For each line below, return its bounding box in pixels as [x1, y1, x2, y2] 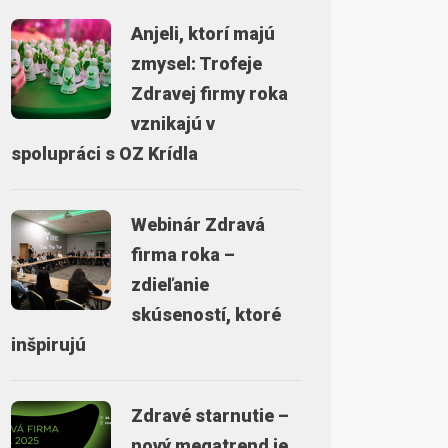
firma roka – [131, 244, 235, 265]
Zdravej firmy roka [131, 83, 288, 104]
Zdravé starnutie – [131, 405, 289, 426]
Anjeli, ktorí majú [131, 23, 275, 44]
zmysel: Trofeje [131, 53, 262, 74]
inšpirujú [11, 334, 86, 355]
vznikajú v [131, 113, 215, 134]
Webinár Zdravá [131, 214, 265, 235]
